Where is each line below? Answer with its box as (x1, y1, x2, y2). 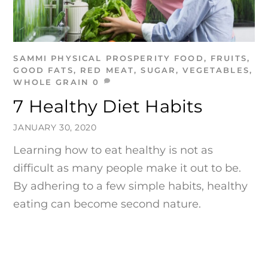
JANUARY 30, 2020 (13, 121, 97, 133)
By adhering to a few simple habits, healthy (13, 179, 248, 193)
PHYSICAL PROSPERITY (51, 54, 170, 63)
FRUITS (211, 54, 247, 63)
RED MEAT (80, 66, 135, 75)
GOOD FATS (13, 66, 74, 75)
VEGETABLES (182, 66, 249, 75)
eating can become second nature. (13, 197, 202, 211)
